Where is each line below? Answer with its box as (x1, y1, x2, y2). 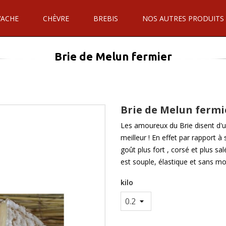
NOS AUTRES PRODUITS (142, 14, 224, 23)
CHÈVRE (42, 14, 69, 23)
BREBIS (93, 14, 118, 23)
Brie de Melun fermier (54, 50, 172, 63)
